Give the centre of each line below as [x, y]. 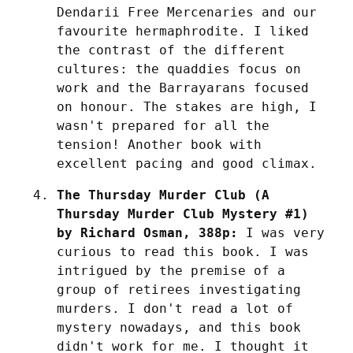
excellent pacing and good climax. [187, 163]
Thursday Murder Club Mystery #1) [183, 214]
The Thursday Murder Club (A [163, 195]
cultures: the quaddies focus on [179, 69]
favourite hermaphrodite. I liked [183, 31]
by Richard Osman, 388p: [147, 232]
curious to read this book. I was [183, 251]
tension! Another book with [159, 144]
